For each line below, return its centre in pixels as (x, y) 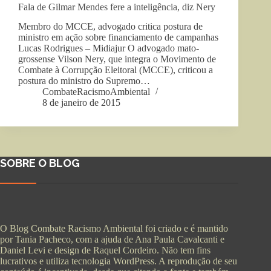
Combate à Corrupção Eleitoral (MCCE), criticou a (116, 70)
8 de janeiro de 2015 (81, 103)
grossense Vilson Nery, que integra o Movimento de (117, 59)
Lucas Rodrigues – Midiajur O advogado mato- (109, 48)
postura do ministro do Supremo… (84, 81)
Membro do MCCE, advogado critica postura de (110, 27)
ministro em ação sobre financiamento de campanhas (118, 38)
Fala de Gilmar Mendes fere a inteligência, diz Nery (117, 7)
